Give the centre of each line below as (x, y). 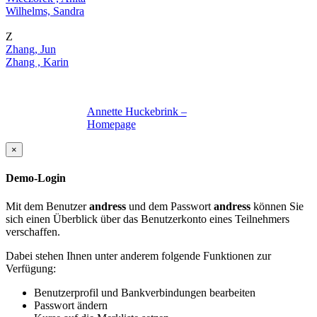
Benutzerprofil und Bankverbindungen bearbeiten (145, 292)
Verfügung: (31, 268)
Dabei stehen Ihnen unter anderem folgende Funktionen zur (138, 255)
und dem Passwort (170, 206)
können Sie (277, 206)
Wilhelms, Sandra (45, 11)
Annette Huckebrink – (137, 111)
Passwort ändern (71, 305)
